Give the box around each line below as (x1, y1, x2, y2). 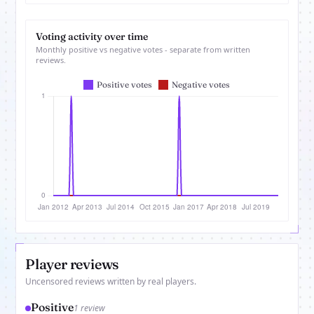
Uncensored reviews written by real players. (25, 275, 196, 288)
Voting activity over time (36, 30, 148, 43)
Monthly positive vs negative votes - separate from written (36, 44, 250, 55)
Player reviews (25, 255, 120, 273)
